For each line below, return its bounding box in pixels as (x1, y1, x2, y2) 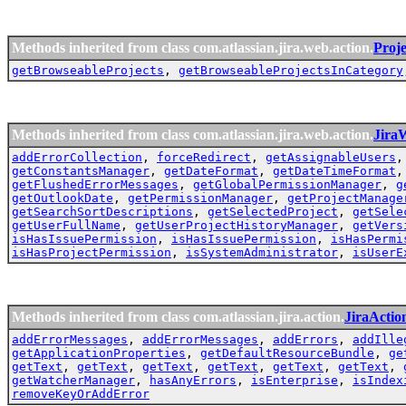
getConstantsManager (12, 163, 150, 178)
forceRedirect (157, 150, 251, 164)
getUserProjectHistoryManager (135, 217, 338, 232)
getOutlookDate (12, 190, 113, 205)
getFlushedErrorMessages (12, 177, 179, 191)
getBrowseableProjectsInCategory (179, 63, 403, 77)
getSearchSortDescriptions (12, 204, 193, 218)
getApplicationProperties (12, 345, 186, 360)
